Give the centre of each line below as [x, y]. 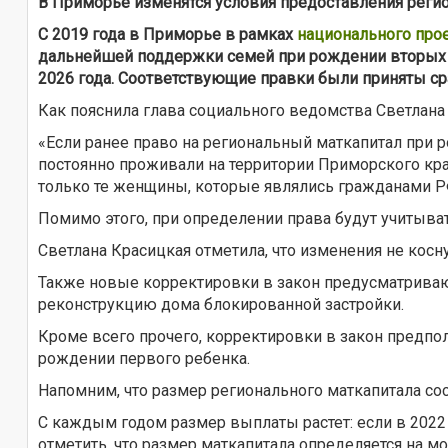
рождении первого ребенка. [144, 358]
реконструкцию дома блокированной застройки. [221, 304]
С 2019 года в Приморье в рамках [167, 34]
